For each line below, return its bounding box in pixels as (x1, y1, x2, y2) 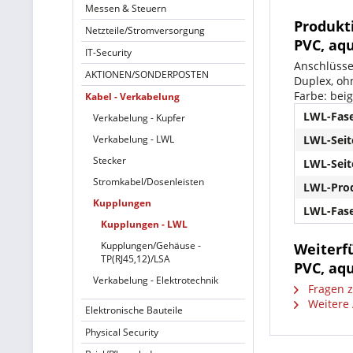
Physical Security (85, 325, 158, 339)
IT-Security (85, 46, 132, 59)
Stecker (93, 154, 126, 167)
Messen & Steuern (85, 2, 166, 15)
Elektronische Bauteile (85, 303, 183, 317)
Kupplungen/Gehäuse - (101, 239, 201, 252)
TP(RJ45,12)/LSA (101, 252, 170, 266)
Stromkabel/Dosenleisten (93, 175, 204, 188)
